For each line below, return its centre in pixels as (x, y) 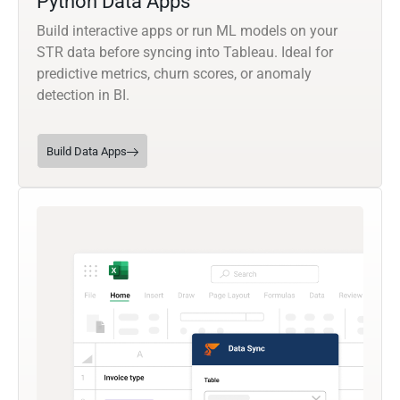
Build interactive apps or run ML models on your (187, 31)
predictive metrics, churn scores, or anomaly (174, 74)
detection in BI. (83, 96)
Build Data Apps (87, 152)
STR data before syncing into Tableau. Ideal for (185, 53)
